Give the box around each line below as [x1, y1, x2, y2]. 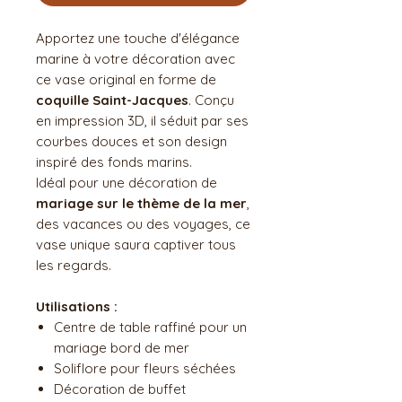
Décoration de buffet [54, 380, 186, 398]
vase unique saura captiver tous [36, 235, 236, 253]
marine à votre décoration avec [36, 49, 235, 67]
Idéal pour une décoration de [36, 173, 217, 191]
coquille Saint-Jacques [36, 91, 188, 109]
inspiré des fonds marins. [36, 153, 192, 170]
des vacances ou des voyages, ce [36, 214, 250, 232]
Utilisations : [36, 297, 118, 315]
